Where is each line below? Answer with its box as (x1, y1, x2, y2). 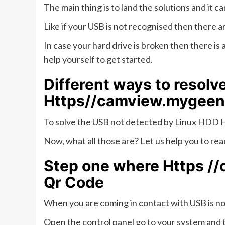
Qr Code (44, 173, 104, 191)
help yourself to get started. (44, 53, 153, 65)
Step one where (44, 156, 163, 175)
